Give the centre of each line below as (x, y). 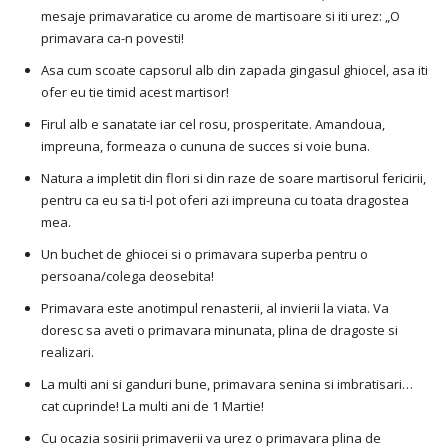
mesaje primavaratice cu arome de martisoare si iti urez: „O (220, 16)
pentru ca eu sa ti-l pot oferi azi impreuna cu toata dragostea (225, 200)
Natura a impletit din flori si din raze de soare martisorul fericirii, (233, 178)
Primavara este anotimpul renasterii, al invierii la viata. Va (215, 308)
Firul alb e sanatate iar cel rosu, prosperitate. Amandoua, (213, 124)
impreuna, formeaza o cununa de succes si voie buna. (205, 146)
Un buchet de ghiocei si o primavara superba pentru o (204, 254)
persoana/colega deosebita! (127, 276)
